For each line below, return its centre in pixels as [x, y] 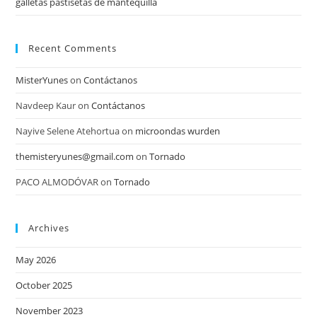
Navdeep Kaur [46, 105]
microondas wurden [178, 131]
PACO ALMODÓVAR [57, 182]
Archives [49, 228]
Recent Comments [73, 48]
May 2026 [36, 260]
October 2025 [44, 285]
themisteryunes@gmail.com [75, 156]
